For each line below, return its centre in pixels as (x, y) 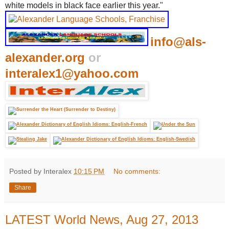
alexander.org (45, 57)
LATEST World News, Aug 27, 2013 (102, 219)
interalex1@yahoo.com (72, 73)
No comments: (137, 171)
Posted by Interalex (41, 171)
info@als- (178, 41)
